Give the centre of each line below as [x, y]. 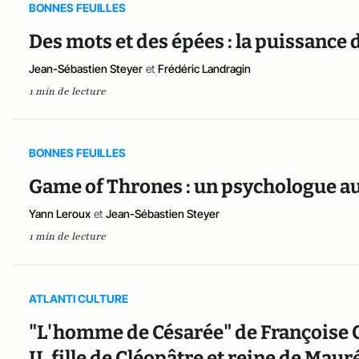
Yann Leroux [60, 214]
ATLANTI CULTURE [79, 298]
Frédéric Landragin [204, 68]
